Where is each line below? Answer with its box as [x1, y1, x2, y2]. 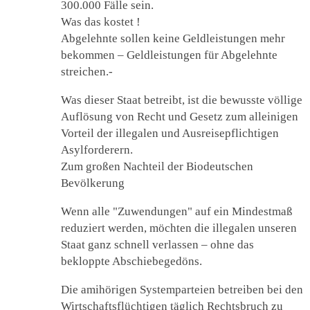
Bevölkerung [61, 176, 125, 190]
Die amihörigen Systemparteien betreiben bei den [61, 282, 303, 296]
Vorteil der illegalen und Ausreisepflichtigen [61, 126, 279, 140]
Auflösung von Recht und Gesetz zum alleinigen [61, 109, 298, 123]
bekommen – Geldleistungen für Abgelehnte [61, 48, 277, 62]
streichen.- [61, 64, 113, 78]
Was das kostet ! [61, 15, 140, 28]
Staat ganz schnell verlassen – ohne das [61, 237, 254, 251]
